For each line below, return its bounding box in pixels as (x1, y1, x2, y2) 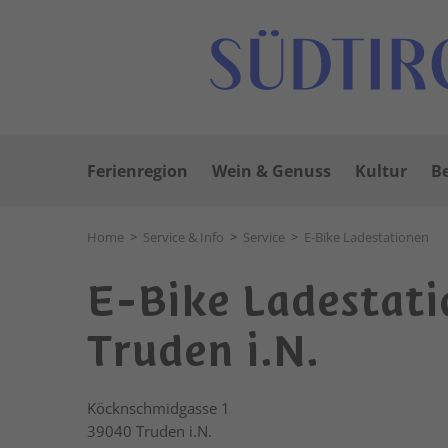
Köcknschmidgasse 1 (87, 398, 230, 418)
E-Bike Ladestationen (304, 228, 429, 246)
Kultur (355, 160, 407, 182)
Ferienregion (87, 160, 188, 182)
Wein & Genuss (212, 160, 331, 182)
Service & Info (143, 228, 224, 246)
